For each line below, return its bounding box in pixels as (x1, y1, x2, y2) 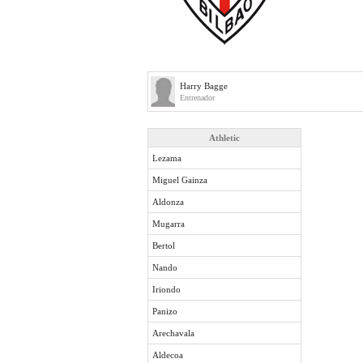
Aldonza (152, 197, 184, 207)
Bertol (152, 241, 175, 250)
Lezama (152, 153, 181, 163)
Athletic (209, 133, 240, 143)
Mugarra (152, 219, 185, 228)
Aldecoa (152, 350, 183, 360)
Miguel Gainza (152, 175, 207, 185)
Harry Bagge (180, 81, 228, 91)
